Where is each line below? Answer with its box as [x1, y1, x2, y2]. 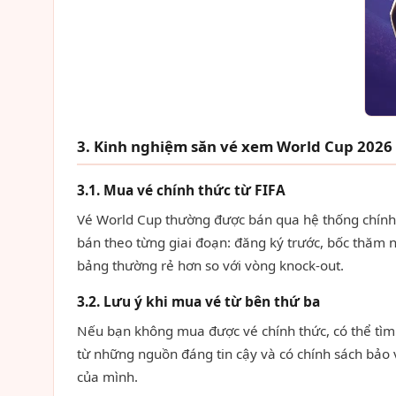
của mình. [77, 368, 138, 385]
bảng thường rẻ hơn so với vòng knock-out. [77, 256, 344, 274]
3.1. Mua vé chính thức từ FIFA [77, 180, 286, 200]
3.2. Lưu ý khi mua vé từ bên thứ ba [77, 292, 320, 311]
